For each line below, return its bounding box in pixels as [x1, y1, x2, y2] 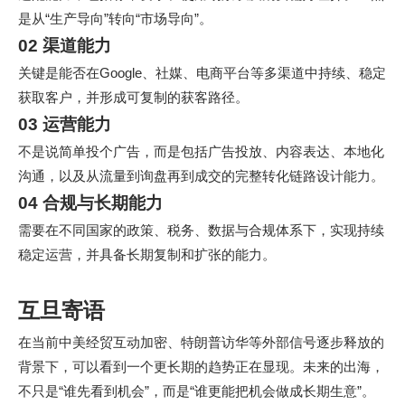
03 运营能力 [18, 115, 111, 134]
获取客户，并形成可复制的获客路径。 [18, 89, 249, 105]
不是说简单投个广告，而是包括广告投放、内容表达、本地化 [18, 144, 384, 159]
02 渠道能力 [18, 36, 111, 55]
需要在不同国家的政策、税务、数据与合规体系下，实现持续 [18, 222, 384, 238]
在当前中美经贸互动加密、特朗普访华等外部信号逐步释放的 [18, 334, 384, 350]
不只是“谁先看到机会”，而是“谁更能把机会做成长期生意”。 [18, 383, 375, 399]
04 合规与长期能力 [18, 193, 163, 212]
